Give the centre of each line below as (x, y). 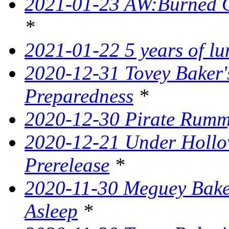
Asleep (51, 211)
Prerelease (67, 165)
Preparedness (79, 96)
